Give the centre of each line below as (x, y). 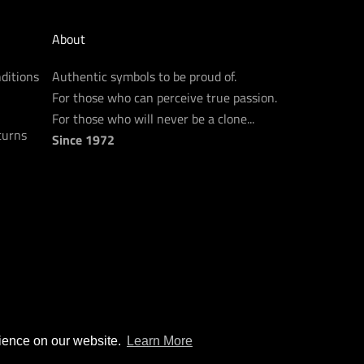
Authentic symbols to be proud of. (144, 76)
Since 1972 (83, 139)
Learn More (159, 341)
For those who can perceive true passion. (165, 97)
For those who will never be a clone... (153, 118)
